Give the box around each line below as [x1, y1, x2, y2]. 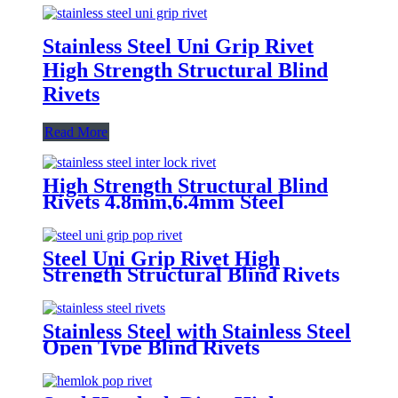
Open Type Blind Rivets [43, 335, 259, 359]
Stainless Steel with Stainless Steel [43, 319, 351, 343]
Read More [44, 123, 107, 139]
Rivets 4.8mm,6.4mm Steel [43, 189, 284, 213]
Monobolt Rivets [43, 205, 194, 229]
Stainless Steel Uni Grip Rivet [43, 34, 314, 58]
